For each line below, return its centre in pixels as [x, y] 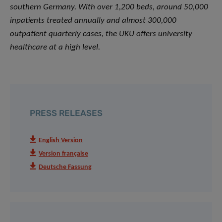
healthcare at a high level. [55, 48]
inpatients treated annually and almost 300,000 [93, 21]
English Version [61, 141]
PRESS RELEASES [66, 113]
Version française [63, 154]
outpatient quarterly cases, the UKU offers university [101, 34]
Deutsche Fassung [65, 167]
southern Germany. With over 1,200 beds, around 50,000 [109, 7]
